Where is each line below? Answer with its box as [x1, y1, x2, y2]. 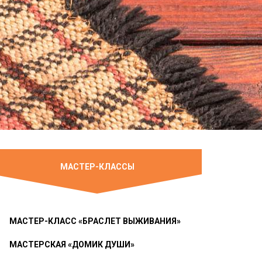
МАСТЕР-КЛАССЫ [60, 162, 135, 171]
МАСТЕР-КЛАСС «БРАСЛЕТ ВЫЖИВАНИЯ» [9, 216, 181, 226]
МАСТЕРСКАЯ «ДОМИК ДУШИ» [9, 240, 135, 249]
